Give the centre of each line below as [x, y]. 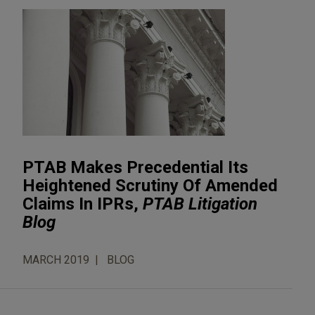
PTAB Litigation [200, 204]
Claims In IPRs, [83, 204]
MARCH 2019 [56, 259]
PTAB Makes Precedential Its [135, 167]
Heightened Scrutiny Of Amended [150, 185]
